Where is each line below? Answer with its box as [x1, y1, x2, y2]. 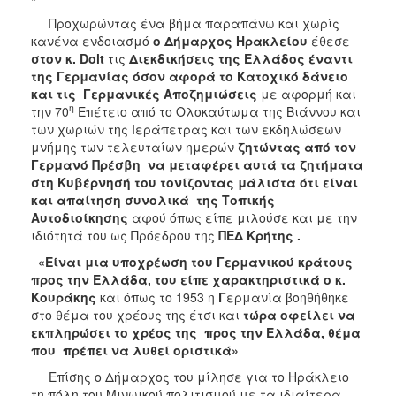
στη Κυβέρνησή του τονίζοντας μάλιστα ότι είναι [31, 172, 358, 191]
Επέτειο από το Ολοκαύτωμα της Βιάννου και [74, 102, 361, 120]
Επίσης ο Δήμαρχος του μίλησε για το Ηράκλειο [31, 367, 349, 385]
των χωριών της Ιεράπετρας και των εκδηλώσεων [31, 119, 341, 138]
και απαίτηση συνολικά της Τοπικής [31, 190, 275, 209]
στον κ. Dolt [31, 49, 104, 67]
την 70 [31, 102, 69, 120]
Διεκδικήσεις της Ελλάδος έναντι [129, 49, 353, 67]
